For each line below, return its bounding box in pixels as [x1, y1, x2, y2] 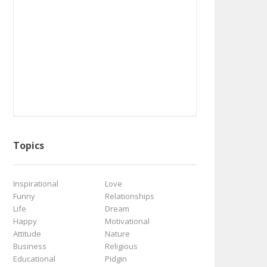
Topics [13, 139, 44, 152]
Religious [105, 241, 138, 252]
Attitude [13, 228, 41, 239]
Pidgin [105, 253, 127, 264]
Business [13, 241, 46, 252]
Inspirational [13, 178, 58, 189]
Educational [13, 253, 55, 264]
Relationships [105, 191, 154, 201]
